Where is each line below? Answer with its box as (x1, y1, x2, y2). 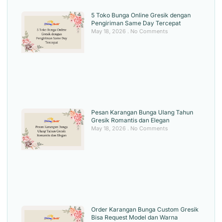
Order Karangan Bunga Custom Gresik (91, 205, 199, 213)
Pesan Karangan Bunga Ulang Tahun (91, 108, 193, 116)
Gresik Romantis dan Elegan (91, 116, 169, 124)
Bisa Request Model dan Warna (91, 213, 178, 221)
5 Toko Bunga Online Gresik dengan (91, 11, 191, 19)
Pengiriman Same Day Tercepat (91, 19, 181, 27)
